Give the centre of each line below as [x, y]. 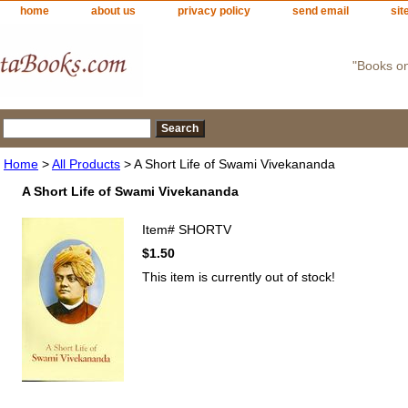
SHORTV [205, 229]
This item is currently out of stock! [239, 277]
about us [113, 11]
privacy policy [214, 11]
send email [321, 11]
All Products [86, 164]
